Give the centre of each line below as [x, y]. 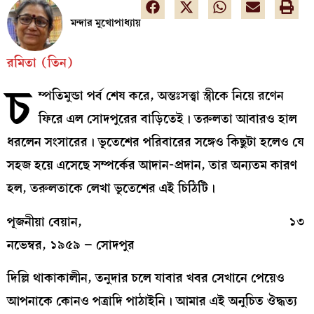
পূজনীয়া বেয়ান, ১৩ [156, 221]
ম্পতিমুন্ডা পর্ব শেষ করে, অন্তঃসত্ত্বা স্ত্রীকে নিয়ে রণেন [161, 96]
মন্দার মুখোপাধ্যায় [106, 23]
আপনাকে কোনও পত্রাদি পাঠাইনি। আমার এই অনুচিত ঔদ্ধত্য [152, 301]
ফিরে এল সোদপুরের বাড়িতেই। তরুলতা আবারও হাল [168, 119]
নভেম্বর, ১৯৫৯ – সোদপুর [71, 245]
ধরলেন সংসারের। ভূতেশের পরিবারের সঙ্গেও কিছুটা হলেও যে [156, 142]
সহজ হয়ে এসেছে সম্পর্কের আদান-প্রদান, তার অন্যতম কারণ [152, 165]
